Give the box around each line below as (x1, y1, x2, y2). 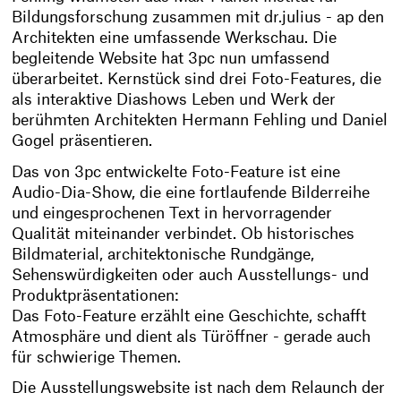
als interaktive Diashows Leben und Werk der (12, 92, 337, 108)
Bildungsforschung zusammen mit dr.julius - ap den (12, 10, 385, 26)
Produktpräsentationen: (12, 287, 179, 303)
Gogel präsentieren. (12, 133, 153, 149)
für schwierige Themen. (12, 349, 182, 365)
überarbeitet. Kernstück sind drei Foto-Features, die (12, 72, 382, 88)
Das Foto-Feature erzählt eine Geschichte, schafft (12, 308, 367, 324)
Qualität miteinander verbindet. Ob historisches (12, 226, 355, 242)
